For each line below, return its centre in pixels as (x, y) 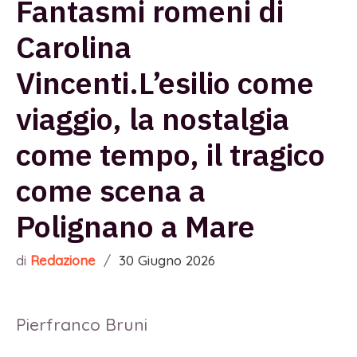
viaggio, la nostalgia (153, 119)
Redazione (63, 261)
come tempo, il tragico (171, 155)
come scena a (111, 190)
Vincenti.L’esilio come (165, 83)
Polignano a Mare (139, 226)
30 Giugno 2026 (167, 261)
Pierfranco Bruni (84, 325)
